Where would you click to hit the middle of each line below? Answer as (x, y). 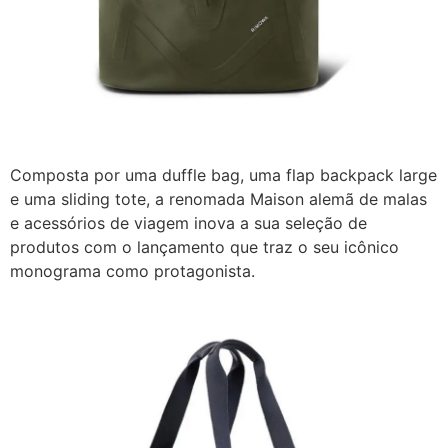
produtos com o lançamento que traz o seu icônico (204, 247)
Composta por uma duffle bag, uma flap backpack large (223, 175)
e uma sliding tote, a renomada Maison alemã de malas (218, 199)
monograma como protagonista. (132, 271)
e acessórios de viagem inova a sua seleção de (188, 223)
